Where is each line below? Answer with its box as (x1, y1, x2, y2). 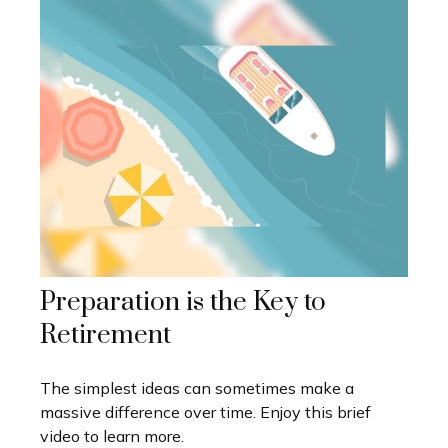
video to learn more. (40, 425, 184, 446)
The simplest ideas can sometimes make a (40, 377, 354, 398)
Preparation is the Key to (40, 285, 326, 319)
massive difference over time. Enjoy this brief (40, 401, 371, 422)
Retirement (40, 318, 171, 352)
